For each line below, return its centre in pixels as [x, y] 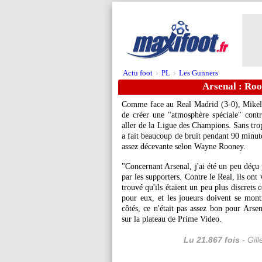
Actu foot [138, 73]
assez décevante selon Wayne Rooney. [184, 146]
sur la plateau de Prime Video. [172, 219]
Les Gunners [199, 73]
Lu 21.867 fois [212, 240]
